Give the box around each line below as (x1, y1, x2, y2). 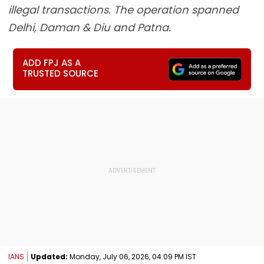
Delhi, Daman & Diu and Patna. (8, 20, 171, 35)
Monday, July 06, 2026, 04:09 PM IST (68, 251, 196, 262)
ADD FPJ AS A (22, 57, 81, 69)
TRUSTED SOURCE (22, 67, 99, 80)
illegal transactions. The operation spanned (8, 2, 239, 17)
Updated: (31, 251, 68, 262)
